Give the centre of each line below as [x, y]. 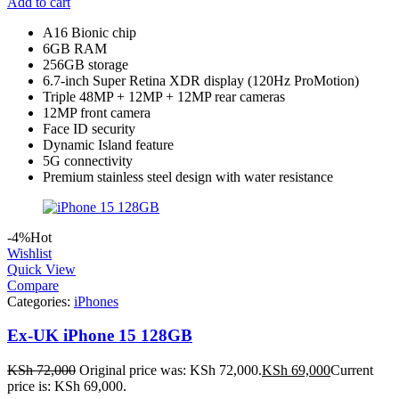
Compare [33, 285]
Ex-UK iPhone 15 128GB [100, 336]
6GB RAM [75, 48]
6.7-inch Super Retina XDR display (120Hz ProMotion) [201, 80]
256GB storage [85, 64]
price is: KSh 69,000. [67, 387]
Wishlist [29, 253]
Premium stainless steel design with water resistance [188, 176]
